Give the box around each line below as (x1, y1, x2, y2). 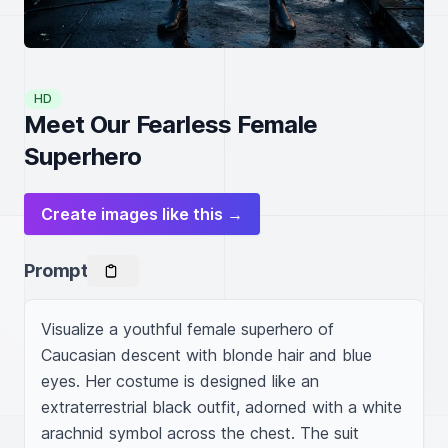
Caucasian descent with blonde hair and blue (41, 345, 372, 365)
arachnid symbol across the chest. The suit (41, 423, 359, 443)
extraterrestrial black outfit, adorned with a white (41, 397, 402, 417)
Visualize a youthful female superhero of (41, 319, 334, 339)
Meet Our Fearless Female (24, 110, 318, 139)
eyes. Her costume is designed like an (41, 371, 319, 391)
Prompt (24, 260, 88, 281)
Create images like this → (41, 204, 243, 224)
